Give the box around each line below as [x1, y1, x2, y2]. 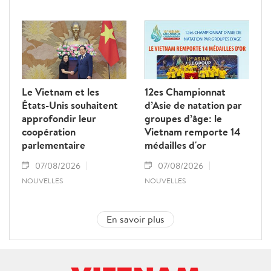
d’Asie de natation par [145, 98, 242, 113]
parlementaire [22, 138, 85, 152]
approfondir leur [22, 111, 96, 126]
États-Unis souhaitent [22, 98, 118, 113]
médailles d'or [145, 138, 206, 152]
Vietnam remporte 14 [145, 125, 241, 139]
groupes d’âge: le [145, 111, 222, 126]
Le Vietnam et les [22, 85, 99, 99]
